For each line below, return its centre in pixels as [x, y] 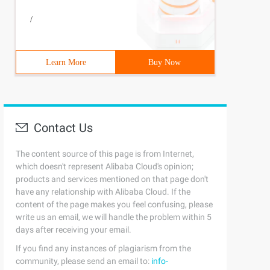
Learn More [66, 62]
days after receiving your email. [74, 230]
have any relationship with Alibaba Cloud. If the [103, 192]
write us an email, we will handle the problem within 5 [114, 217]
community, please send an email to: [83, 261]
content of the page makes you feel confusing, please [114, 204]
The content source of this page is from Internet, [105, 154]
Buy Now [165, 62]
